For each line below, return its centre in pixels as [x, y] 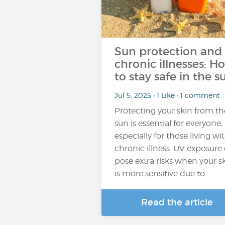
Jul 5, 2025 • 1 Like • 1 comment [167, 95]
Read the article [177, 202]
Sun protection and [168, 51]
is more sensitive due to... [162, 174]
